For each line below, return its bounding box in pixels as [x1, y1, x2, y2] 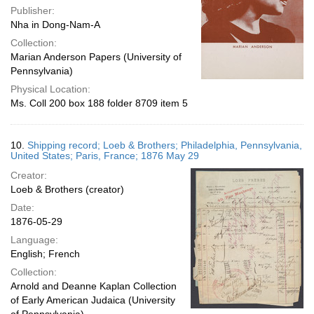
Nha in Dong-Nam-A [11, 19, 100, 30]
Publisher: [11, 5, 55, 16]
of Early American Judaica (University [11, 294, 175, 306]
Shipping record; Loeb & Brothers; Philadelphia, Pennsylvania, [27, 139, 302, 151]
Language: [11, 234, 58, 245]
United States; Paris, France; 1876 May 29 [11, 150, 199, 161]
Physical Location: [11, 83, 90, 95]
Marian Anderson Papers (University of [11, 51, 182, 62]
